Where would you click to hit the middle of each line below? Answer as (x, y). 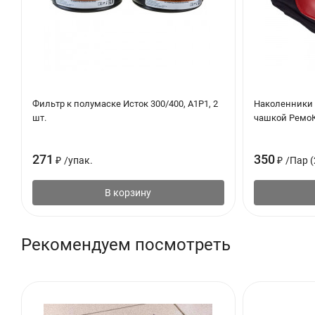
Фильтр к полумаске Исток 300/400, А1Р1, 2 (125, 103)
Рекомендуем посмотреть (126, 244)
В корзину (128, 192)
